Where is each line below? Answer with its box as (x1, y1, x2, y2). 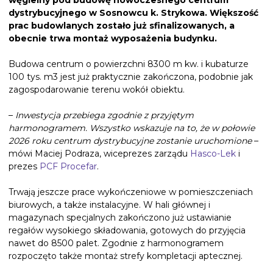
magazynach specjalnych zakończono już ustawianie (9, 212, 232, 224)
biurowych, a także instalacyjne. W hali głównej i (9, 199, 210, 211)
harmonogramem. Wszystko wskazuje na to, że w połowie (9, 122, 255, 134)
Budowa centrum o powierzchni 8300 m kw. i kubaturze (9, 58, 249, 70)
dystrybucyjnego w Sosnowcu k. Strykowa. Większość (9, 7, 258, 19)
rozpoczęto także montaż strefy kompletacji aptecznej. (9, 250, 243, 262)
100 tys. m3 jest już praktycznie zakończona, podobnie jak (9, 71, 253, 83)
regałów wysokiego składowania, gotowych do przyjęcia (9, 225, 246, 236)
